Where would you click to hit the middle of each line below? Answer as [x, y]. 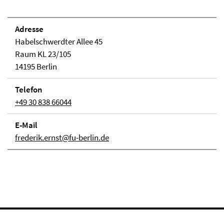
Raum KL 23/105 [43, 54]
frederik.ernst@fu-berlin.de [62, 137]
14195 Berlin [36, 66]
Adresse [29, 29]
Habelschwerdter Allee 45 [59, 41]
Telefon [29, 89]
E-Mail [26, 125]
